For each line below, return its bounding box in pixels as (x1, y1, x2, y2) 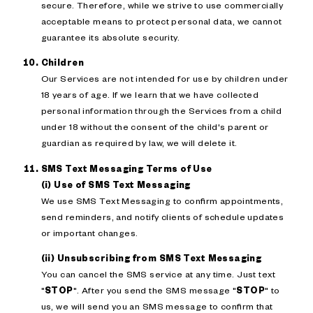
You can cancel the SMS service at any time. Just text (41, 268, 276, 280)
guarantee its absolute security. (41, 31, 180, 43)
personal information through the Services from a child (41, 105, 282, 117)
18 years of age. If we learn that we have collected (41, 89, 259, 101)
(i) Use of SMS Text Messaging (41, 178, 191, 190)
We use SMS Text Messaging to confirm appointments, (41, 194, 284, 206)
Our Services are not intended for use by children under (41, 73, 289, 85)
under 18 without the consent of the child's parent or (41, 121, 269, 133)
